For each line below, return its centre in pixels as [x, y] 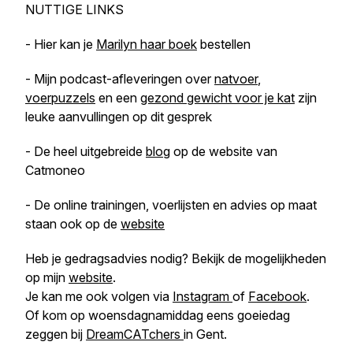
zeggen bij [56, 334]
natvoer [236, 79]
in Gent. [205, 334]
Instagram [203, 296]
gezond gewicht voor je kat [217, 98]
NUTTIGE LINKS [74, 9]
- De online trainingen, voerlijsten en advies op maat [171, 205]
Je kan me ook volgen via [99, 296]
